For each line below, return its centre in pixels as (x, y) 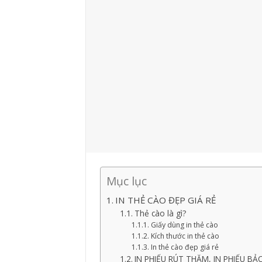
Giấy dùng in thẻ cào (184, 225)
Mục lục (127, 181)
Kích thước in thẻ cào (185, 236)
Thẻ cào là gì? (160, 213)
